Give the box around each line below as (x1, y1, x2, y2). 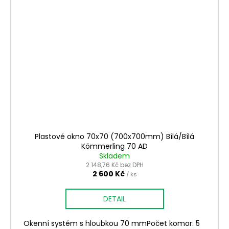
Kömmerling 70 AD (81, 141, 148, 152)
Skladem (99, 151, 130, 162)
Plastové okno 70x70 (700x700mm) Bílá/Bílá (35, 131, 194, 142)
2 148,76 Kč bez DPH (85, 161, 144, 170)
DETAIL (103, 194, 126, 204)
